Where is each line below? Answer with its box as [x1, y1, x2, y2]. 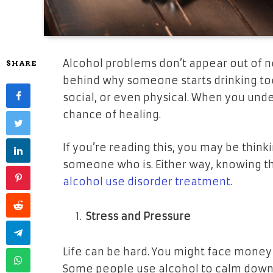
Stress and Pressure [86, 210, 191, 224]
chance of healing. [63, 108, 161, 121]
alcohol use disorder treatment [63, 175, 230, 188]
